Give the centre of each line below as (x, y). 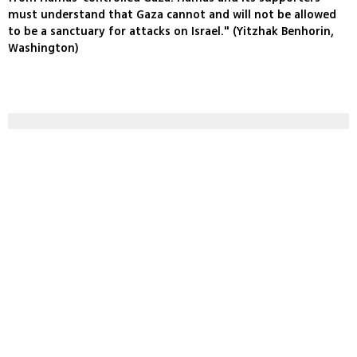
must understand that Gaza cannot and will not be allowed (172, 15)
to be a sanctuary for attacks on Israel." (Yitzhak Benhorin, (171, 32)
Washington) (43, 49)
